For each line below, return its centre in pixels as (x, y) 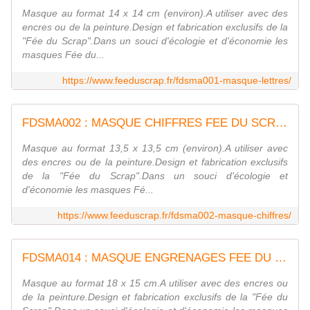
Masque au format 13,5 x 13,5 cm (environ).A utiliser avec (155, 148)
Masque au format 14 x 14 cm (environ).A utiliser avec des (155, 13)
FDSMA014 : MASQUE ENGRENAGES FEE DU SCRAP (281, 258)
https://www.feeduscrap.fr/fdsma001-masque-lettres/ (177, 81)
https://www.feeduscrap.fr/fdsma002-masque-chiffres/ (174, 216)
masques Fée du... (63, 55)
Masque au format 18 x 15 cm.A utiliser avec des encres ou (155, 283)
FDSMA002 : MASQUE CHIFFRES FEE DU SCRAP (281, 123)
